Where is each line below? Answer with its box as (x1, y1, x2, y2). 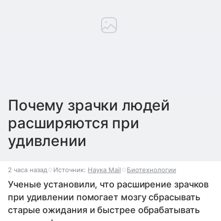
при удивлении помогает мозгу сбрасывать (8, 191, 200, 202)
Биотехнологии (127, 165, 176, 174)
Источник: (53, 165, 88, 174)
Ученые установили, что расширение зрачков (8, 179, 209, 189)
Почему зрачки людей (8, 96, 170, 114)
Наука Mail (88, 165, 121, 174)
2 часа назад (8, 165, 47, 174)
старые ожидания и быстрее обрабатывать (8, 204, 200, 215)
